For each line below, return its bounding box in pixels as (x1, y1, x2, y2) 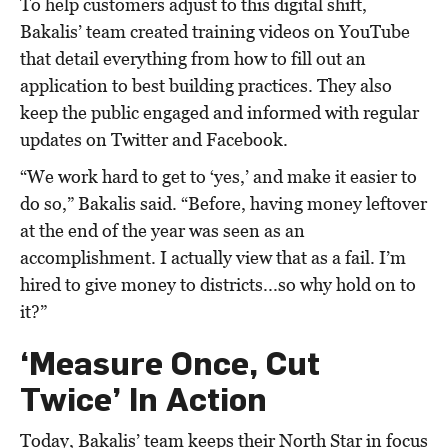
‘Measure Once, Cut (20, 343, 320, 381)
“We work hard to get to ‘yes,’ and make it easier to (20, 165, 417, 187)
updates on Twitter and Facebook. (20, 128, 288, 150)
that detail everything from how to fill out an (20, 47, 366, 69)
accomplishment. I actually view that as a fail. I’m (20, 246, 406, 268)
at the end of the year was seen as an (20, 219, 305, 241)
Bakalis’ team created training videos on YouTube (20, 20, 410, 42)
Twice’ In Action (20, 379, 267, 417)
